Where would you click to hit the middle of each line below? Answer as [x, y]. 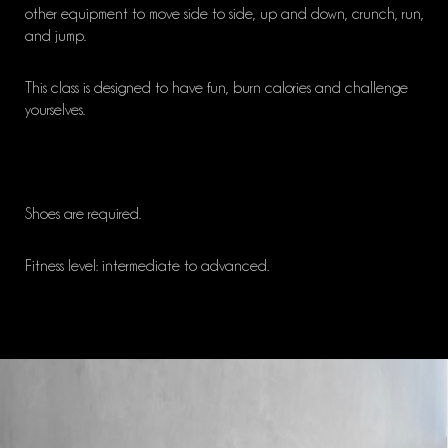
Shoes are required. [83, 214]
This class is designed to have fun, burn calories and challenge [216, 88]
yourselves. [55, 110]
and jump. [55, 36]
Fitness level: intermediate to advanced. [147, 266]
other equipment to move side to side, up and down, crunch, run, [224, 14]
